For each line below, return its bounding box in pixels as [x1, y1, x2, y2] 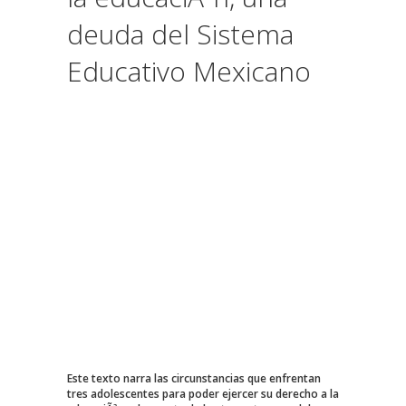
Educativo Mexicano [67, 52, 311, 90]
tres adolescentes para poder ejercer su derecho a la [67, 385, 339, 401]
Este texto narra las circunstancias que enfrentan [67, 370, 321, 386]
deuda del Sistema [67, 14, 294, 53]
